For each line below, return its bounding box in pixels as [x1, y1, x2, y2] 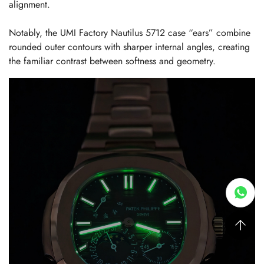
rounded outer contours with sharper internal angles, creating [9, 40, 250, 54]
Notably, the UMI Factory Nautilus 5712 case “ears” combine [9, 26, 250, 39]
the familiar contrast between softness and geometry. [9, 54, 216, 68]
